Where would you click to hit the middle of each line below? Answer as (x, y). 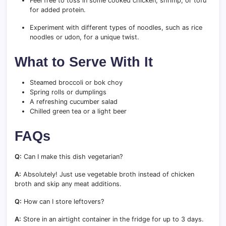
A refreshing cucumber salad (74, 101)
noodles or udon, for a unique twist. (84, 37)
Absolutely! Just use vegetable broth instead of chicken (108, 174)
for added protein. (58, 10)
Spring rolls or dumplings (68, 92)
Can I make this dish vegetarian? (72, 156)
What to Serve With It (84, 62)
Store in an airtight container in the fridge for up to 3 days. (112, 219)
